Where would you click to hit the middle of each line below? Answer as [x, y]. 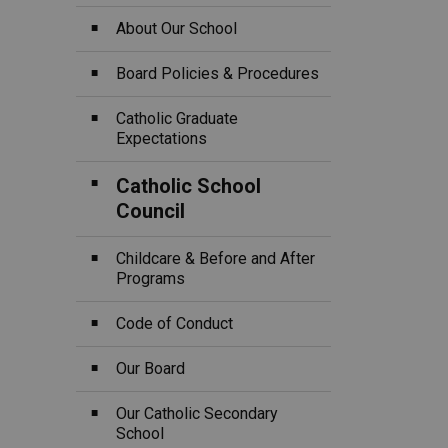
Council [150, 211]
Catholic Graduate [177, 118]
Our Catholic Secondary [197, 413]
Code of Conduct [174, 323]
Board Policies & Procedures [217, 73]
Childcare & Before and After [215, 258]
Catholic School [188, 186]
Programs [150, 278]
